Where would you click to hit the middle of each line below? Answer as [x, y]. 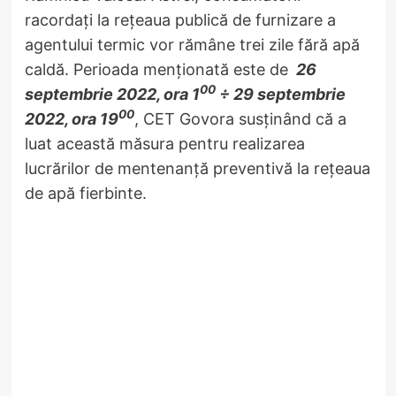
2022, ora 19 [71, 118]
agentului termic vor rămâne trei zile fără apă [192, 44]
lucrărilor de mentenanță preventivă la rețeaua [197, 168]
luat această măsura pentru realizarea [164, 143]
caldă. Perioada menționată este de [158, 69]
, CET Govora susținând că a [240, 118]
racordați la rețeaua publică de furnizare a [180, 19]
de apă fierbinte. [85, 193]
